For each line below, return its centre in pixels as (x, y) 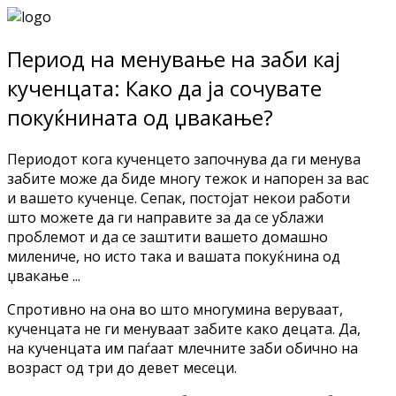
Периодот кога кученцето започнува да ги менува (184, 159)
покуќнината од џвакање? (140, 117)
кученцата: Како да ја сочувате (164, 88)
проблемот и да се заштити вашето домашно (168, 236)
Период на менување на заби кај (174, 58)
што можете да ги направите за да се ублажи (165, 217)
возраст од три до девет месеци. (124, 367)
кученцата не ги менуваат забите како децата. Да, (184, 328)
